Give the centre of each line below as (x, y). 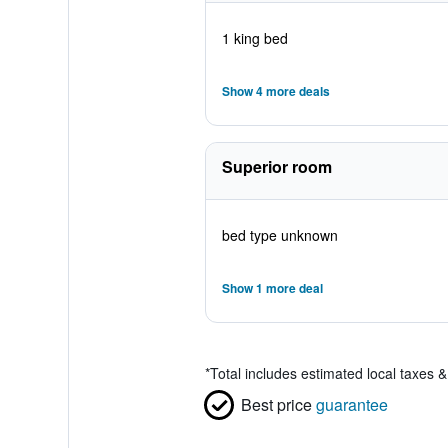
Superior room (276, 166)
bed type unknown (279, 235)
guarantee (351, 404)
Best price (276, 404)
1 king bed (254, 38)
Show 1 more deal (272, 288)
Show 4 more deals (275, 91)
